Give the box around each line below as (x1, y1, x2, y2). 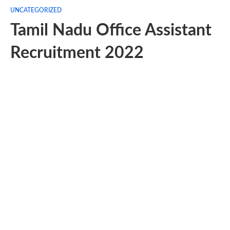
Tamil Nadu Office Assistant (10, 22, 212, 39)
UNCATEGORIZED (10, 7, 62, 13)
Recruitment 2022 (10, 45, 144, 61)
